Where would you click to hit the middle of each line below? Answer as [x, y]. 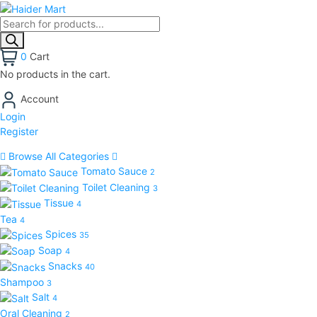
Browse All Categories [59, 156]
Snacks [67, 266]
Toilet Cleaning [117, 187]
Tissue [60, 203]
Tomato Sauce [115, 171]
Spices [62, 234]
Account [40, 99]
